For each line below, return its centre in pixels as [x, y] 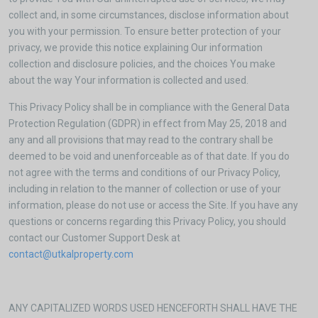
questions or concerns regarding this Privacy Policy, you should [147, 221]
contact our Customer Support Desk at [94, 238]
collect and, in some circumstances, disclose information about [149, 15]
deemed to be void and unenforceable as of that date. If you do [149, 156]
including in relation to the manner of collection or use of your [145, 189]
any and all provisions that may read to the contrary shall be [141, 140]
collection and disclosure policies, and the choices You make [142, 64]
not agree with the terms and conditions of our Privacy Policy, [144, 172]
